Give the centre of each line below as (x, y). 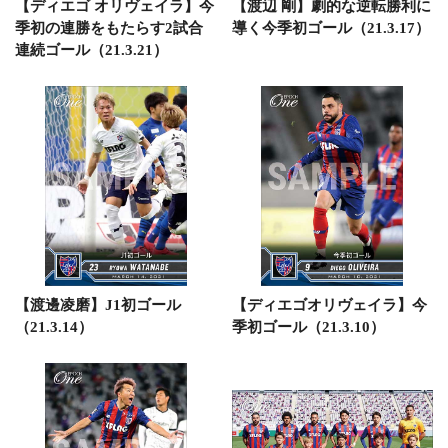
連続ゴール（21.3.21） (91, 50)
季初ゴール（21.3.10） (308, 326)
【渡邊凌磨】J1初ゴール (98, 304)
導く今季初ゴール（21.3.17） (330, 28)
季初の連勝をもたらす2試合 (109, 28)
